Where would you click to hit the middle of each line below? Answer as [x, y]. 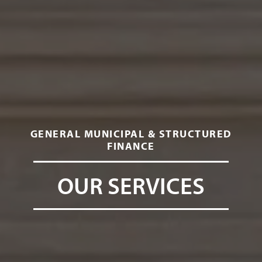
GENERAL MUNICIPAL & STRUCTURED [131, 134]
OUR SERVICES [131, 185]
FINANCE [131, 146]
